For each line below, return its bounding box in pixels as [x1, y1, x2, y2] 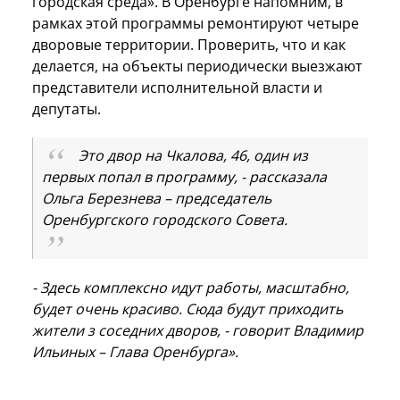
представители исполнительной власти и [32, 77, 322, 97]
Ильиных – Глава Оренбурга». [32, 341, 238, 362]
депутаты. [32, 98, 101, 119]
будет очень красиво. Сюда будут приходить [32, 298, 343, 319]
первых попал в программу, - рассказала [42, 166, 327, 187]
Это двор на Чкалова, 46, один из [78, 145, 308, 165]
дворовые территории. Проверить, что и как [32, 34, 346, 54]
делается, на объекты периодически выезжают [32, 55, 362, 76]
